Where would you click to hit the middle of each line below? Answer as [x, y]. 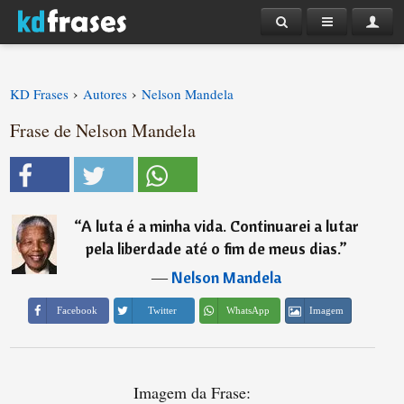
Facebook [77, 311]
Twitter [163, 311]
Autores [106, 94]
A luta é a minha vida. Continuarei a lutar [220, 226]
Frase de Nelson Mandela [103, 130]
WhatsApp [248, 311]
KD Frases [40, 94]
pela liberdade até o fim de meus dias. [213, 248]
